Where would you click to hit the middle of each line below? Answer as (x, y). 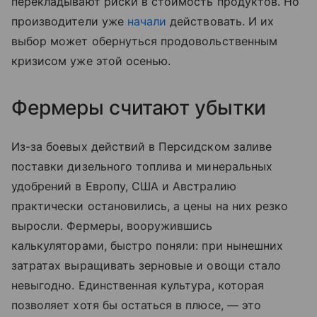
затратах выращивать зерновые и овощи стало (146, 265)
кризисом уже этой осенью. (91, 61)
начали (147, 21)
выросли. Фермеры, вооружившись (112, 226)
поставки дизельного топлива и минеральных (142, 166)
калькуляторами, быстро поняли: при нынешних (148, 246)
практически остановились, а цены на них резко (150, 206)
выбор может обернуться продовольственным (144, 41)
